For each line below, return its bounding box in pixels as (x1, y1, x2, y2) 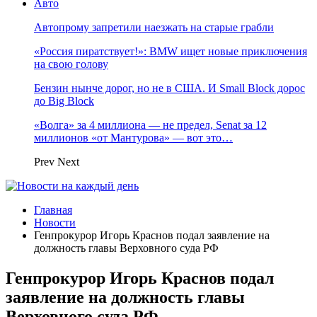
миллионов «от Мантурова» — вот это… (34, 132, 233, 144)
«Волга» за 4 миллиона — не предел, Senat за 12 (34, 119, 267, 131)
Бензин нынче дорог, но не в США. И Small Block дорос (34, 82, 305, 94)
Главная (34, 204, 72, 216)
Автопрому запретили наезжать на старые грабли (34, 21, 274, 33)
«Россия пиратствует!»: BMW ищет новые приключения (34, 45, 307, 57)
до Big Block (34, 95, 94, 107)
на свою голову (34, 58, 108, 70)
